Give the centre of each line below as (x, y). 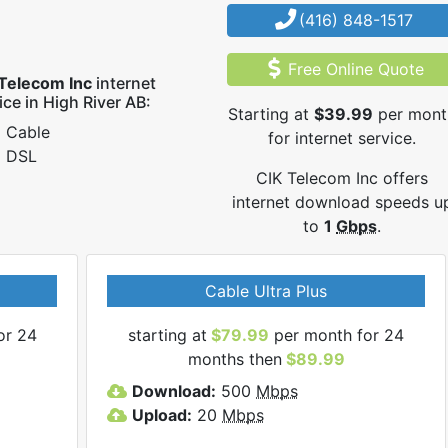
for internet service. (342, 137)
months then (234, 358)
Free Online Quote (355, 68)
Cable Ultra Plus (266, 290)
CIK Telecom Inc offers (342, 177)
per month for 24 (336, 334)
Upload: (162, 414)
